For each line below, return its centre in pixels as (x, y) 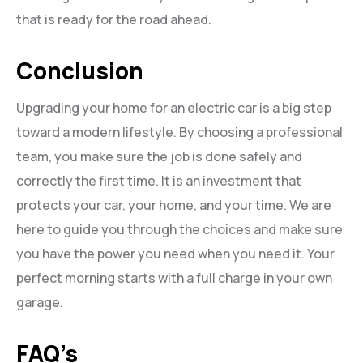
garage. (40, 303)
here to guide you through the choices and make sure (179, 230)
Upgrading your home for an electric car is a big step (174, 108)
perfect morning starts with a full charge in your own (174, 278)
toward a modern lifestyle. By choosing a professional (179, 132)
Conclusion (80, 71)
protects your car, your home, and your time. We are (174, 205)
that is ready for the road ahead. (114, 20)
